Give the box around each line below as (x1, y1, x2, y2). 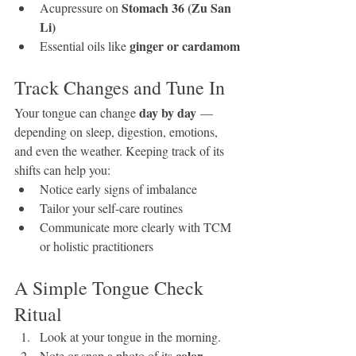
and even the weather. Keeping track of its (14, 142, 227, 159)
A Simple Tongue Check (14, 275, 208, 300)
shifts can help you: (14, 161, 110, 178)
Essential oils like (40, 37, 130, 54)
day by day (139, 103, 196, 122)
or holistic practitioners (40, 238, 153, 254)
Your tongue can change (14, 104, 139, 121)
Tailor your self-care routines (40, 199, 183, 216)
